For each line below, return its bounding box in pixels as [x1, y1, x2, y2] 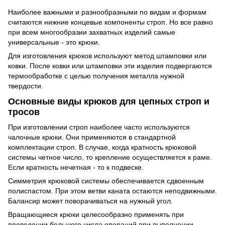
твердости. [8, 82, 45, 90]
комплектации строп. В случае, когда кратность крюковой [8, 143, 196, 151]
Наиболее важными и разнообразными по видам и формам [8, 8, 206, 16]
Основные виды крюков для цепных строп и [8, 96, 209, 107]
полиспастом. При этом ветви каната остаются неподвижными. [8, 186, 217, 195]
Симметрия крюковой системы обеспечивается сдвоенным [8, 176, 204, 185]
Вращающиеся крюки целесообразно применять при [8, 210, 184, 218]
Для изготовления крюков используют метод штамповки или [8, 52, 206, 60]
